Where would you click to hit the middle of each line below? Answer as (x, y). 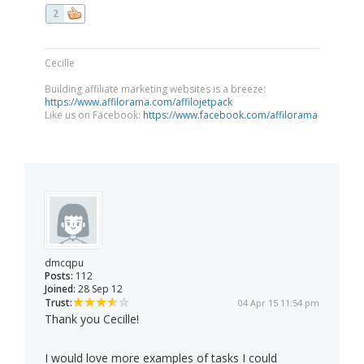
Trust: (58, 303)
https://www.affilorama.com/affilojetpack (139, 102)
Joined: (60, 289)
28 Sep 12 (99, 289)
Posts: (59, 276)
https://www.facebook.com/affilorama (230, 115)
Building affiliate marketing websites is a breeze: (155, 89)
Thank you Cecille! (92, 319)
